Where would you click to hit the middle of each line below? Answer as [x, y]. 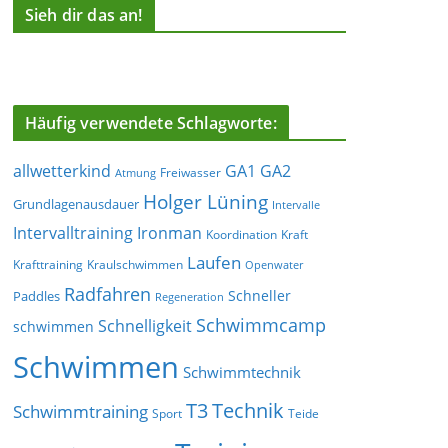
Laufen [214, 262]
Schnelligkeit [145, 326]
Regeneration [189, 297]
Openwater [274, 265]
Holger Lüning [205, 202]
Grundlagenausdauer [76, 204]
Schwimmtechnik [242, 372]
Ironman [169, 233]
